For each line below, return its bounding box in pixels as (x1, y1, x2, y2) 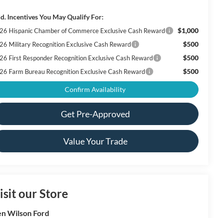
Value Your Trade (63, 136, 127, 147)
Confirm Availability (65, 85, 126, 94)
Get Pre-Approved (60, 109, 130, 120)
